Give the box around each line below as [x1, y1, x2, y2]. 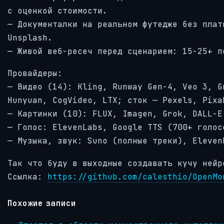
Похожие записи [7, 197, 76, 208]
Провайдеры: [7, 68, 62, 79]
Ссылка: [7, 171, 47, 182]
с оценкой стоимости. [7, 5, 107, 16]
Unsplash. [7, 32, 52, 43]
